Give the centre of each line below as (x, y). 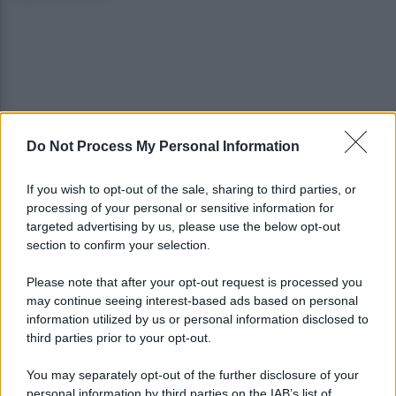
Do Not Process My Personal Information (163, 146)
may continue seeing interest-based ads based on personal (192, 301)
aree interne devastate (171, 240)
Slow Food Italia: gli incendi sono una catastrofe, (241, 222)
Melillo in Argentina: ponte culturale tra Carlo (234, 154)
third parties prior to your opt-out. (119, 338)
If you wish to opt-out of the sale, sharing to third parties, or (191, 189)
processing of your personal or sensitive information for (180, 208)
